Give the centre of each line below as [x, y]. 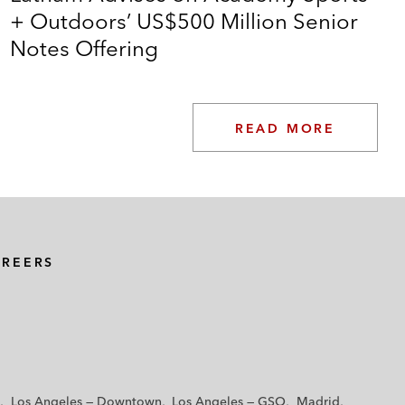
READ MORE [285, 128]
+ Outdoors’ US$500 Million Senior [184, 21]
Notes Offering [84, 48]
